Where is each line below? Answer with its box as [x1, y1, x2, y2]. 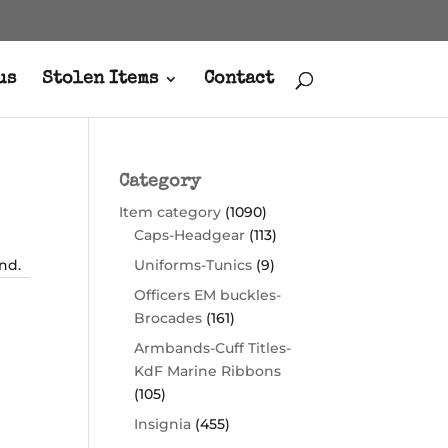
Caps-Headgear [134, 226, 246, 244]
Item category [119, 203, 222, 221]
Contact [203, 69, 274, 88]
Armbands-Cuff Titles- [134, 339, 292, 357]
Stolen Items [41, 69, 158, 88]
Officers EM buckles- [134, 286, 282, 304]
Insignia [134, 415, 192, 433]
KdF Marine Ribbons [134, 362, 282, 380]
